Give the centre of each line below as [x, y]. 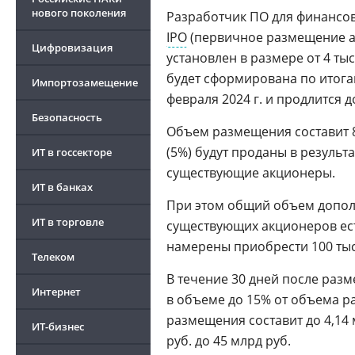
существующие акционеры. [251, 173]
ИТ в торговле [68, 222]
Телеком [53, 257]
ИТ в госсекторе [72, 152]
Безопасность [67, 117]
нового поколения [79, 13]
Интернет [56, 292]
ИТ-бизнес [58, 326]
